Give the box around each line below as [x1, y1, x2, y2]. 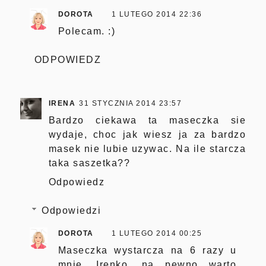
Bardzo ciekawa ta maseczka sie [48, 115, 246, 125]
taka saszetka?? [48, 157, 131, 168]
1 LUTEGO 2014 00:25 [111, 229, 202, 237]
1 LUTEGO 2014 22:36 [111, 9, 202, 18]
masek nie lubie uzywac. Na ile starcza [48, 143, 246, 154]
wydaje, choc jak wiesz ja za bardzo [48, 129, 246, 140]
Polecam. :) [58, 26, 116, 36]
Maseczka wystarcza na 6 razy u [58, 245, 237, 255]
